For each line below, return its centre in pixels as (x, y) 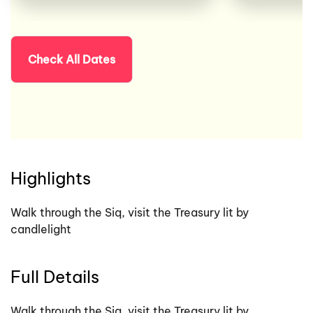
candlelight (41, 229)
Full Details (55, 277)
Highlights (51, 178)
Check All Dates (72, 59)
